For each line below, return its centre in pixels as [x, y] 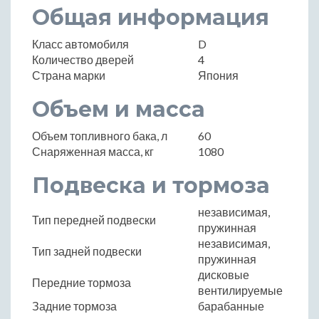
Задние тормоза [74, 305]
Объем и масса [119, 109]
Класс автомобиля [80, 43]
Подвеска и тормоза [151, 185]
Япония [218, 75]
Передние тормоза [82, 282]
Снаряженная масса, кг [93, 151]
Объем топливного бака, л [100, 135]
